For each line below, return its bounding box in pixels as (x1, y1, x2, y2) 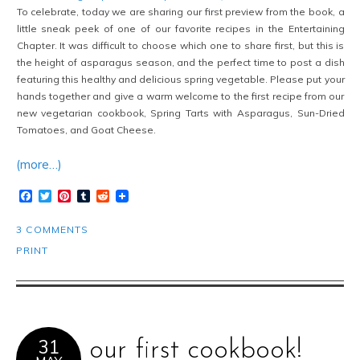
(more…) (16, 157, 62, 173)
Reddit (109, 188, 147, 205)
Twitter (51, 188, 94, 205)
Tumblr (90, 188, 129, 205)
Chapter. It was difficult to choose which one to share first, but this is (16, 39, 345, 52)
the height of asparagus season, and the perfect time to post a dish (16, 56, 345, 69)
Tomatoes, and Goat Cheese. (16, 124, 156, 137)
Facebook (32, 188, 88, 205)
